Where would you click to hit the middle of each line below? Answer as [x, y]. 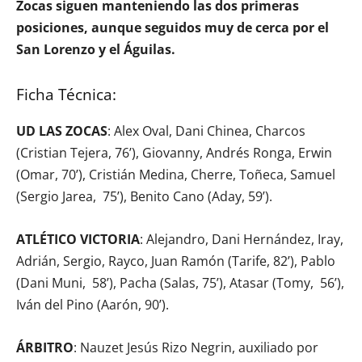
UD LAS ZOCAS [62, 130]
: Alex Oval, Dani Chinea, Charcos [206, 130]
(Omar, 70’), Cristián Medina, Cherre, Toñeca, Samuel [176, 174]
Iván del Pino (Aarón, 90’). [93, 304]
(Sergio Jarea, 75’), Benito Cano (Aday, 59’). [144, 196]
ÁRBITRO [45, 347]
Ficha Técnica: [66, 94]
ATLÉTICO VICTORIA [78, 239]
